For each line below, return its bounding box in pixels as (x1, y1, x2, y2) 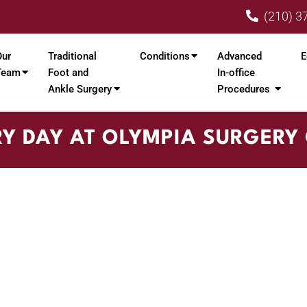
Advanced (217, 50, 262, 63)
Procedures (217, 83, 271, 96)
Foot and (48, 66, 88, 79)
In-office (217, 66, 256, 79)
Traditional (48, 50, 97, 63)
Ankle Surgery (48, 83, 112, 96)
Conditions (140, 50, 191, 63)
